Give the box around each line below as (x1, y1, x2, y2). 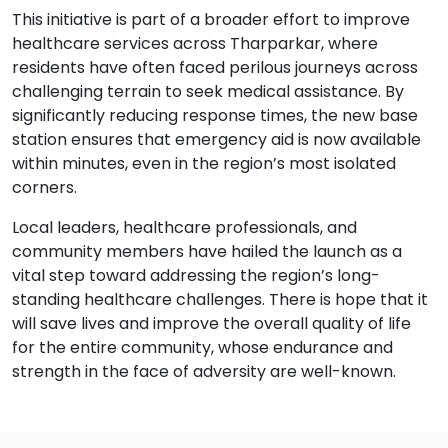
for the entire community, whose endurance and (12, 336, 393, 360)
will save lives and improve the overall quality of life (12, 312, 411, 336)
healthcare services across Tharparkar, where (12, 32, 378, 56)
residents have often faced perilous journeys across (12, 56, 418, 80)
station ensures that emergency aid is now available (12, 128, 421, 152)
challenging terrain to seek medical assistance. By (12, 80, 404, 104)
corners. (12, 176, 77, 200)
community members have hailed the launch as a (12, 240, 402, 264)
